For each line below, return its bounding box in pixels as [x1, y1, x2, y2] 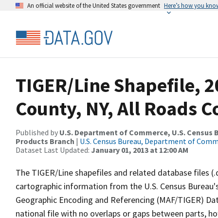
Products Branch [16, 136, 74, 146]
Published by [16, 127, 59, 137]
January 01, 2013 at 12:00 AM [91, 145, 188, 155]
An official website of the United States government [27, 1, 160, 9]
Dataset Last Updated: [16, 145, 91, 155]
